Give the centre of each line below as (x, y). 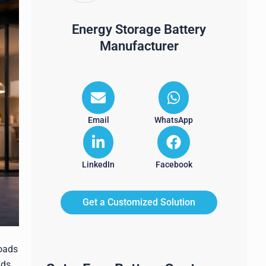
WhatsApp (174, 120)
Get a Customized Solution (139, 202)
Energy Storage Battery (139, 29)
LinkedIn (98, 164)
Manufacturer (139, 46)
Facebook (174, 164)
